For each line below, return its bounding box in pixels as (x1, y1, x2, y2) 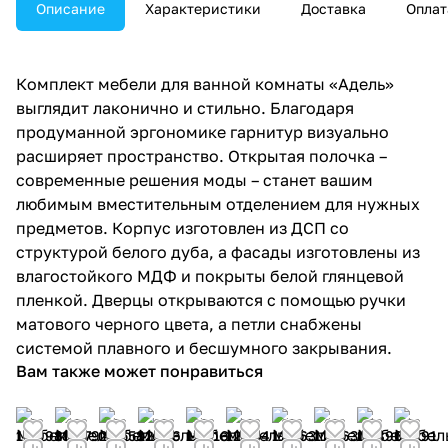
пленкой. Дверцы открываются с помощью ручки (16, 289, 406, 310)
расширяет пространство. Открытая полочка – (16, 145, 387, 166)
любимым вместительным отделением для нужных (16, 193, 420, 214)
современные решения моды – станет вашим (16, 169, 373, 190)
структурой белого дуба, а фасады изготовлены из (16, 241, 420, 262)
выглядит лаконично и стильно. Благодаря (16, 97, 354, 118)
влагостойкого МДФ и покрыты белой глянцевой (16, 265, 404, 286)
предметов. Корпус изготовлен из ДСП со (16, 217, 349, 238)
